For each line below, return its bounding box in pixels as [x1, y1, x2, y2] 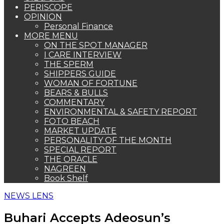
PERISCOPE [24, 2, 72, 12]
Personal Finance [44, 21, 113, 31]
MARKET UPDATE [44, 126, 116, 135]
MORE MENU [24, 31, 78, 40]
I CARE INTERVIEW [44, 50, 121, 59]
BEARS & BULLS [44, 88, 108, 97]
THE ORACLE [44, 154, 97, 164]
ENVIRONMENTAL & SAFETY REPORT [44, 107, 197, 116]
